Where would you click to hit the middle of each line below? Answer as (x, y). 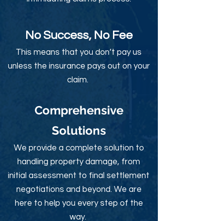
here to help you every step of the (79, 203)
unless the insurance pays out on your (79, 66)
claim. (79, 80)
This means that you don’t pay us (79, 52)
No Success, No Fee (79, 35)
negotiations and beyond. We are (79, 189)
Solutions (79, 130)
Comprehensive (79, 110)
